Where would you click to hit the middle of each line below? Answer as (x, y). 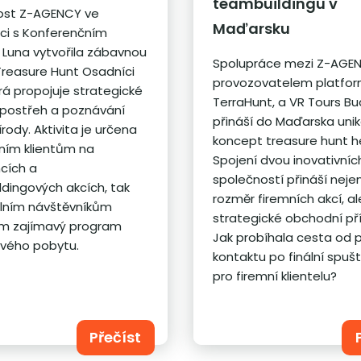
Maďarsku (252, 28)
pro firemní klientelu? (275, 276)
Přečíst (116, 337)
